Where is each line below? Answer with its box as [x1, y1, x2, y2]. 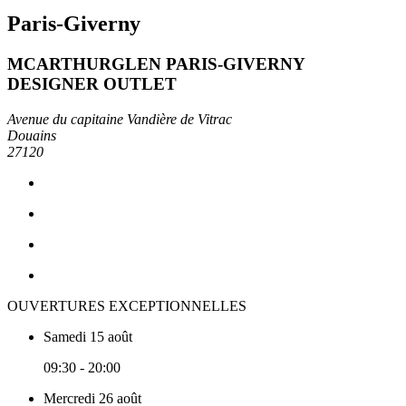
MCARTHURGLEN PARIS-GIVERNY [7, 54, 304, 74]
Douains [7, 127, 56, 143]
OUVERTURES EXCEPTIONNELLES [7, 297, 246, 314]
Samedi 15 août [43, 328, 132, 344]
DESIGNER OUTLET [7, 74, 177, 94]
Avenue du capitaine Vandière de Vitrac [7, 111, 232, 127]
